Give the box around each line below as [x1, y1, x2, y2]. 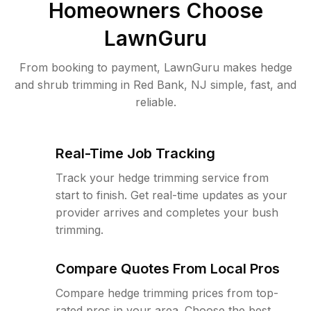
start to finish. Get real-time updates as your [56, 188, 287, 202]
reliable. [135, 95, 176, 109]
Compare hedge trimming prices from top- [56, 286, 278, 300]
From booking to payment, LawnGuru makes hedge [19, 60, 292, 74]
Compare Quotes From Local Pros [56, 260, 280, 277]
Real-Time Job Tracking [56, 145, 215, 162]
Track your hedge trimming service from [56, 171, 269, 185]
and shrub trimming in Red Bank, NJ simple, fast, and [15, 78, 296, 92]
